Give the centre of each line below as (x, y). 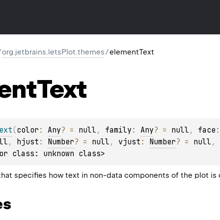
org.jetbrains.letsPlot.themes (53, 52)
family (118, 130)
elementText (132, 52)
